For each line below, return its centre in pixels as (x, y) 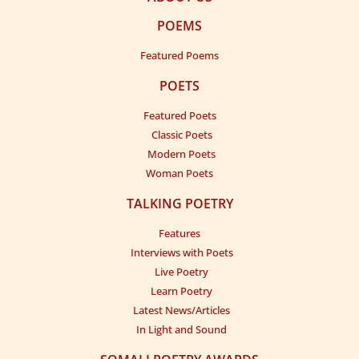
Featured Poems (179, 55)
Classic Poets (182, 135)
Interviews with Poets (182, 252)
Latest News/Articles (182, 310)
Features (179, 233)
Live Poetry (182, 272)
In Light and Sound (182, 329)
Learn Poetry (182, 291)
